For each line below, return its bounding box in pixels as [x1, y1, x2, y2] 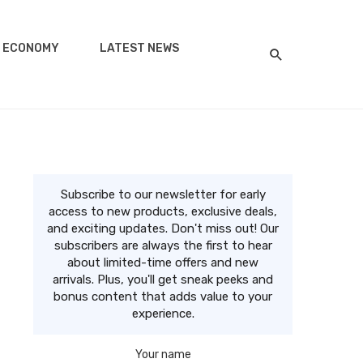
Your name [135, 347, 191, 361]
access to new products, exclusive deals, [49, 203, 277, 219]
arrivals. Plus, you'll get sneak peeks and [53, 271, 273, 287]
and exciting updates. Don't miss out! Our [47, 220, 279, 236]
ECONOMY [2, 41, 59, 56]
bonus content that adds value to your [53, 288, 272, 304]
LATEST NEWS [100, 41, 179, 56]
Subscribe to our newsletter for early [60, 186, 266, 202]
